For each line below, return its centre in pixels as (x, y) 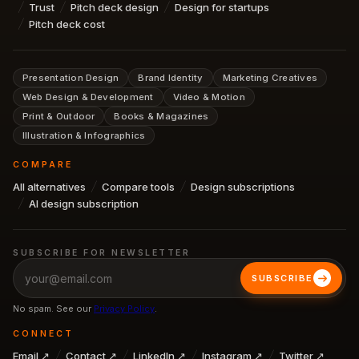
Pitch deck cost (67, 24)
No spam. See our (53, 309)
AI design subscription (84, 204)
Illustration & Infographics (84, 135)
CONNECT (43, 334)
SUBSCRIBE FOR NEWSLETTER (102, 253)
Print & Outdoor (59, 116)
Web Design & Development (88, 97)
